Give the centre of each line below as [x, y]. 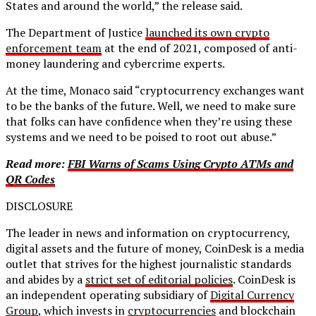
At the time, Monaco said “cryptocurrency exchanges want [155, 90]
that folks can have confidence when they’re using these [149, 121]
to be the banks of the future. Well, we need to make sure [151, 105]
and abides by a [45, 279]
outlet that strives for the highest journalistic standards [148, 263]
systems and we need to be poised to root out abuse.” [141, 136]
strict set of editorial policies [159, 279]
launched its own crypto [207, 32]
